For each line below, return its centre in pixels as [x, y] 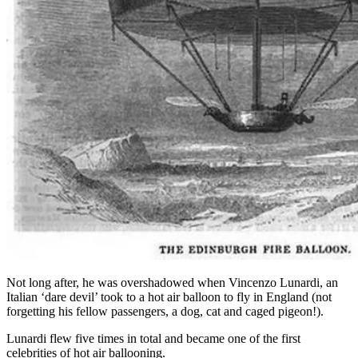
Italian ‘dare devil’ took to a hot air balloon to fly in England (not [169, 297]
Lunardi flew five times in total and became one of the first [153, 339]
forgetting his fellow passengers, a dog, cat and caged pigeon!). [165, 312]
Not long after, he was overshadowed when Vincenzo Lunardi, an [172, 283]
